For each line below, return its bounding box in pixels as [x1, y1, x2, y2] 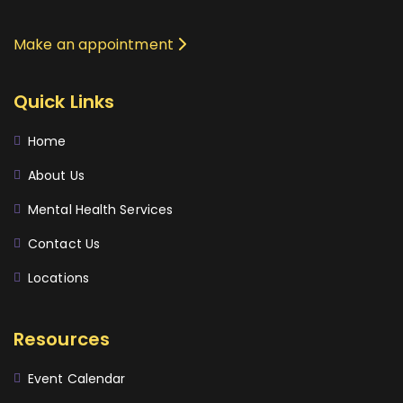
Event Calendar [28, 370, 126, 389]
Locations [28, 269, 89, 288]
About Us [28, 166, 85, 185]
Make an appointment [13, 34, 177, 56]
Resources [13, 327, 110, 353]
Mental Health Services [28, 201, 174, 219]
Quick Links [13, 89, 115, 115]
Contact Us [28, 235, 100, 254]
